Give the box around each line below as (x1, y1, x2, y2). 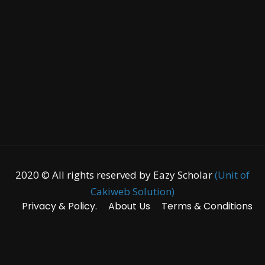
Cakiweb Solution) (91, 184, 174, 198)
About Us (108, 199, 150, 213)
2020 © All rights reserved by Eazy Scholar (15, 167, 215, 182)
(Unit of (215, 167, 250, 182)
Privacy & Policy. (21, 199, 97, 213)
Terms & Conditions (161, 199, 253, 213)
